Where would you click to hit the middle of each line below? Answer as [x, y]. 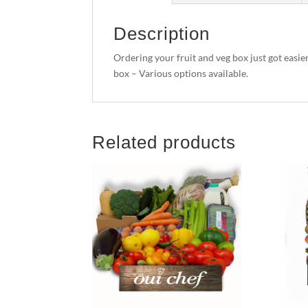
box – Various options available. [181, 73]
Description [162, 34]
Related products [164, 142]
